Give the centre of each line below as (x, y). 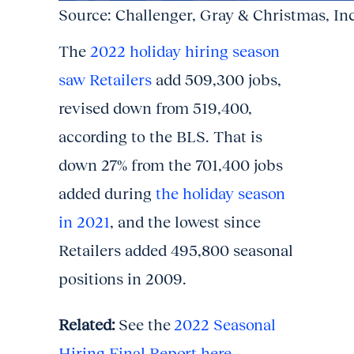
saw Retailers (105, 80)
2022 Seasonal (225, 325)
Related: (87, 325)
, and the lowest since (185, 222)
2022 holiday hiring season (185, 51)
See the (145, 325)
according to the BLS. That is (160, 137)
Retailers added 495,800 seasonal (176, 250)
